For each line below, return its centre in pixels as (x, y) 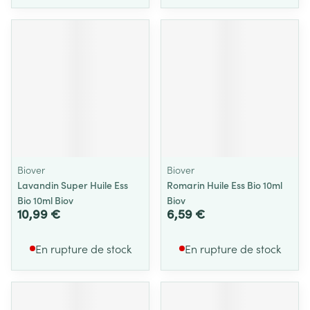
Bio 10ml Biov (45, 200)
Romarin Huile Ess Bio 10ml (225, 185)
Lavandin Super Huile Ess (73, 185)
